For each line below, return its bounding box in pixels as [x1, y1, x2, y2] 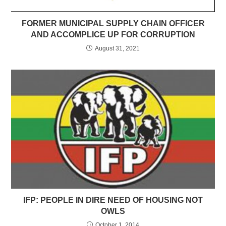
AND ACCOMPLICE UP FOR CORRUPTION [31, 30, 195, 39]
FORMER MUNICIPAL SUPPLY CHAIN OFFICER [21, 19, 205, 28]
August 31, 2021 [95, 44, 140, 52]
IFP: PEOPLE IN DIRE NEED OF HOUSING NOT [23, 196, 203, 205]
